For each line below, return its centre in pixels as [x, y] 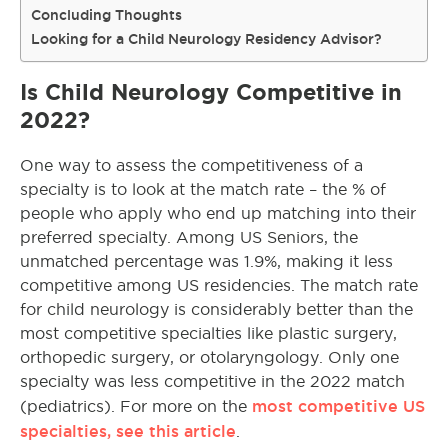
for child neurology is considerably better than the [216, 309]
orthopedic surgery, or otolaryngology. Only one [209, 357]
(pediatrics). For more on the [136, 406]
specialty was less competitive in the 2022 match [212, 381]
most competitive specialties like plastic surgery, [208, 333]
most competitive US [338, 406]
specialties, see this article [128, 431]
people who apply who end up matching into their [218, 213]
